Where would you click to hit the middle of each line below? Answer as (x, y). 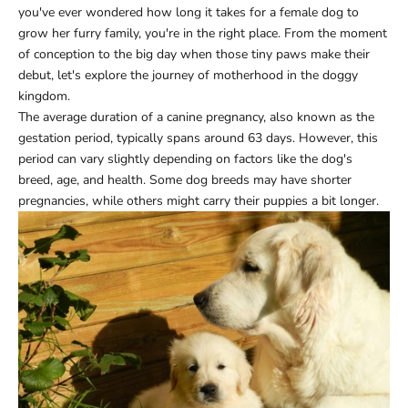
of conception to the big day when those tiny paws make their (194, 54)
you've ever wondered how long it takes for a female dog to (189, 12)
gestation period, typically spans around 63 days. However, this (198, 138)
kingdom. (44, 96)
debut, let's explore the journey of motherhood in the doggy (188, 75)
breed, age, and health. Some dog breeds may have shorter (185, 179)
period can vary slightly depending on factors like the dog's (185, 158)
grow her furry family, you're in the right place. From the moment (203, 33)
